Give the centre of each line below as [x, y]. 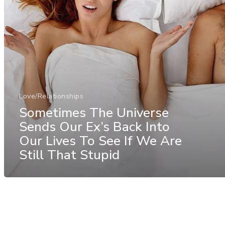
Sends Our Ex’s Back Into [94, 127]
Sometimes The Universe [94, 113]
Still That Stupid [69, 155]
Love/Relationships [51, 96]
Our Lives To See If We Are [100, 141]
